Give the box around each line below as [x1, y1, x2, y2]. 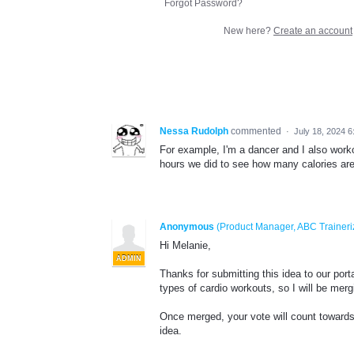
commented [231, 125, 284, 137]
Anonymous [160, 220, 214, 232]
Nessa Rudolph [160, 125, 228, 137]
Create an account [273, 24, 352, 36]
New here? [224, 24, 273, 36]
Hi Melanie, [160, 239, 211, 251]
